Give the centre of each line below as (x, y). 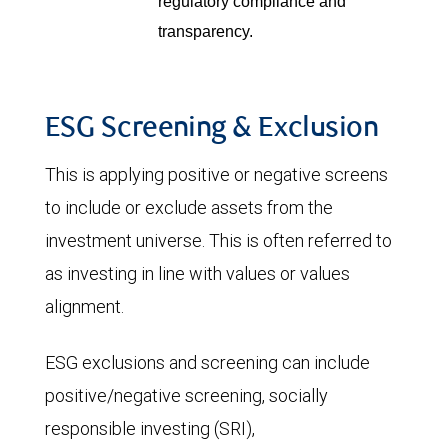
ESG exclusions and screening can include (207, 362)
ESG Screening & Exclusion (211, 129)
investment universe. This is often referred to (218, 240)
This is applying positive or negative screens (216, 174)
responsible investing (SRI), (150, 428)
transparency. (205, 30)
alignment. (86, 306)
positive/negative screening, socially (186, 395)
